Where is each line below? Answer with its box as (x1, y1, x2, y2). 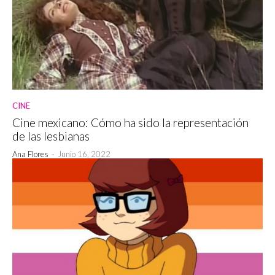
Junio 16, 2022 (58, 149, 110, 160)
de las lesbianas (12, 129, 90, 144)
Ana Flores (12, 149, 48, 160)
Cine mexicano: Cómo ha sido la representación (12, 115, 249, 130)
